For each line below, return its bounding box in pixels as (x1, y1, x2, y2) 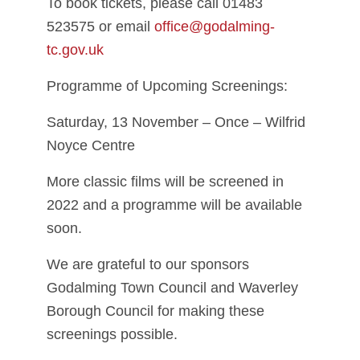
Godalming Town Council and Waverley (47, 280, 298, 296)
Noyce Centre (47, 137, 135, 153)
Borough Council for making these (47, 303, 264, 319)
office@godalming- (154, 18, 275, 35)
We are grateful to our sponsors (47, 256, 249, 272)
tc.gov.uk (47, 42, 104, 58)
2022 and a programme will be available (47, 197, 302, 213)
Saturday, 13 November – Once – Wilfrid (47, 114, 305, 130)
